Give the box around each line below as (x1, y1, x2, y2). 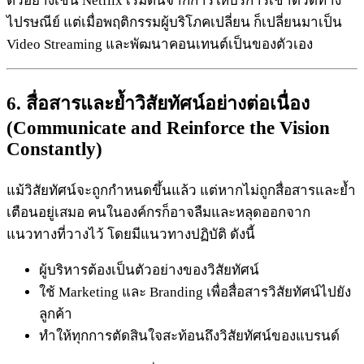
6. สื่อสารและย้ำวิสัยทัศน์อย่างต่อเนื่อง (6, 93, 310, 114)
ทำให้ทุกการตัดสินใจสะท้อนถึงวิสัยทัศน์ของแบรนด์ (39, 327, 340, 344)
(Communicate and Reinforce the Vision (6, 117, 330, 138)
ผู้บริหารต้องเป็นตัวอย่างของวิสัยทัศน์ (39, 262, 259, 278)
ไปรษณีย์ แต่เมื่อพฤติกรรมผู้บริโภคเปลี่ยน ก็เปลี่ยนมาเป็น (6, 14, 342, 30)
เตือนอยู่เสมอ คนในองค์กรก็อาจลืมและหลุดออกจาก (6, 204, 310, 220)
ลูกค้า (39, 305, 72, 322)
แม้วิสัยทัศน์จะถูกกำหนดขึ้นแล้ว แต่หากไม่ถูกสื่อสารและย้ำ (6, 182, 356, 198)
